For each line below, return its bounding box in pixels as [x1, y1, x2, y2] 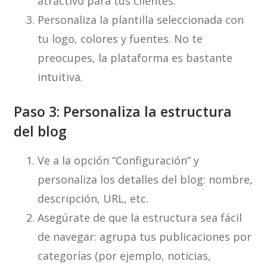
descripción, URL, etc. [37, 191, 148, 206]
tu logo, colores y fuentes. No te [37, 32, 203, 46]
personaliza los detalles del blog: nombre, [37, 172, 253, 187]
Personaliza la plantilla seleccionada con [37, 13, 244, 27]
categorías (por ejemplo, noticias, [37, 249, 211, 263]
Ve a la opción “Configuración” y [37, 153, 199, 168]
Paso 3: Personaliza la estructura [13, 102, 232, 122]
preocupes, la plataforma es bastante [37, 51, 232, 66]
